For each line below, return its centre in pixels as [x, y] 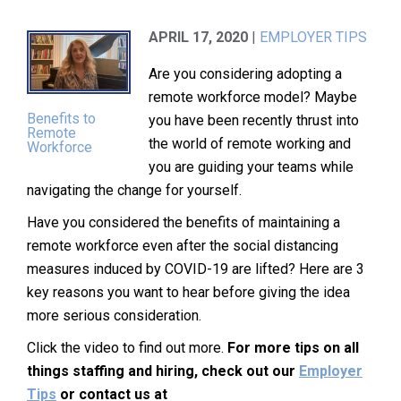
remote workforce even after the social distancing [183, 245]
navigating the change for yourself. [134, 190]
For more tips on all [293, 347]
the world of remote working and [250, 143]
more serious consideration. [114, 315]
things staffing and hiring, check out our [163, 371]
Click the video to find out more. [127, 347]
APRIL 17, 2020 [200, 37]
